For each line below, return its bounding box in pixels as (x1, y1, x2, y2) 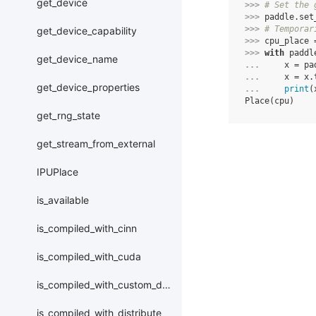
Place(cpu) (245, 96, 294, 106)
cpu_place (265, 36, 309, 46)
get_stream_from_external (37, 138, 155, 150)
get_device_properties (37, 81, 140, 94)
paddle (265, 12, 294, 22)
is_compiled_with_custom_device (37, 279, 162, 291)
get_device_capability (37, 25, 137, 37)
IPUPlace (37, 166, 78, 178)
